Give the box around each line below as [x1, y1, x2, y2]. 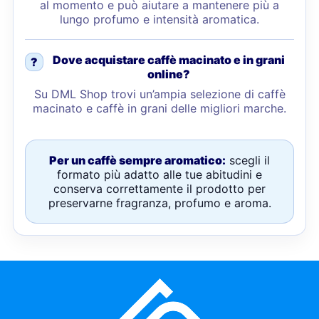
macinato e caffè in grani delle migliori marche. [33, 101, 286, 115]
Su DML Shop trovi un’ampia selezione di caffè [33, 87, 286, 101]
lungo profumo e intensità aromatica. [60, 12, 259, 26]
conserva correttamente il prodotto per [53, 182, 266, 196]
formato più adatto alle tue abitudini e [57, 167, 262, 182]
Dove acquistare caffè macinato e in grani [53, 53, 285, 67]
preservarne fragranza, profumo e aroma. [48, 196, 271, 210]
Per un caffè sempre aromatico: [49, 153, 226, 167]
